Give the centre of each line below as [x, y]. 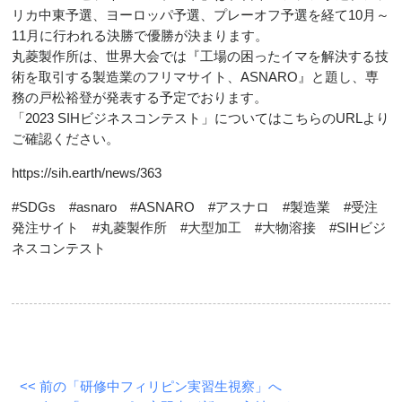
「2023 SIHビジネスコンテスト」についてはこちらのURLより [201, 118]
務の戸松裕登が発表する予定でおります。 [140, 98]
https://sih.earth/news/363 [87, 173]
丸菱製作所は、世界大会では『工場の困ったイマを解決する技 [201, 57]
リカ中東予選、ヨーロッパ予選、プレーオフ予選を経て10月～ [201, 15]
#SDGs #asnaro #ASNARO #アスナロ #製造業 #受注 [195, 207]
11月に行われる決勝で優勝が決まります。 [140, 36]
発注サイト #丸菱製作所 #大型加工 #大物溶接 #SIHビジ [199, 228]
